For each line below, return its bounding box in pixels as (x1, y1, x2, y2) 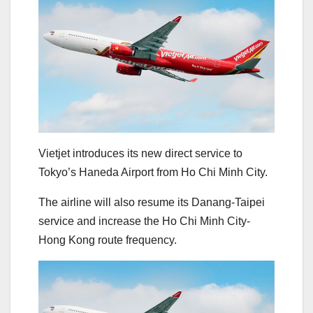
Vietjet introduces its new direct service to (38, 147, 242, 159)
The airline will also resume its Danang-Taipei (38, 196, 265, 208)
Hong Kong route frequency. (38, 233, 177, 246)
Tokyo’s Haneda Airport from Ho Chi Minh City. (38, 166, 268, 178)
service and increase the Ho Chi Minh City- (38, 214, 250, 227)
